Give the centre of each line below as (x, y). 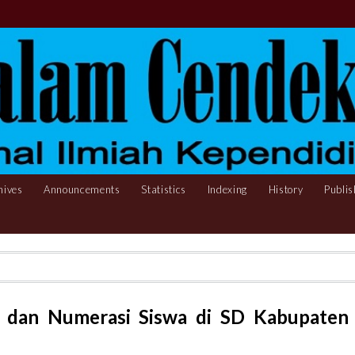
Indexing (227, 189)
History (286, 189)
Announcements (82, 189)
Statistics (164, 189)
